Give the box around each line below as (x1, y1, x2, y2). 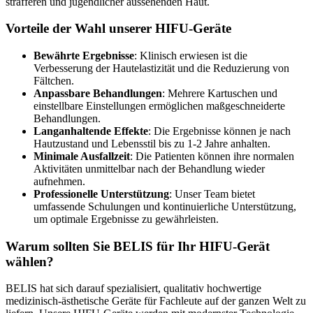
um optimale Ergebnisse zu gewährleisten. (34, 212, 219, 225)
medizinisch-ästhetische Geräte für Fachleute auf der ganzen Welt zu (6, 295, 306, 307)
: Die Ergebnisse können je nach (148, 124, 291, 137)
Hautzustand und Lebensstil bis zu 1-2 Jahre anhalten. (34, 137, 270, 150)
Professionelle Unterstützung (34, 187, 169, 200)
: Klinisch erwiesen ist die (134, 49, 247, 61)
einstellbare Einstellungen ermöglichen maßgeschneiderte (34, 99, 285, 112)
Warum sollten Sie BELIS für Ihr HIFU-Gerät (6, 238, 270, 254)
